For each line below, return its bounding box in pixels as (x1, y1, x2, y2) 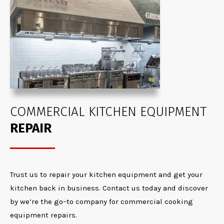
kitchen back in (10, 183, 67, 192)
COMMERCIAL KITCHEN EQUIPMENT (10, 104, 206, 119)
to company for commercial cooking (66, 197, 193, 206)
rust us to (13, 170, 49, 179)
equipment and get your (116, 170, 202, 179)
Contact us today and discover (100, 183, 208, 192)
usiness (71, 183, 99, 192)
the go (38, 197, 63, 206)
